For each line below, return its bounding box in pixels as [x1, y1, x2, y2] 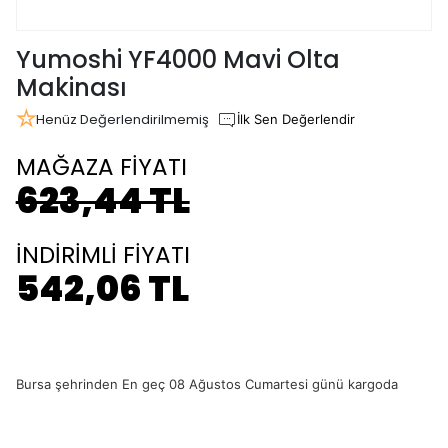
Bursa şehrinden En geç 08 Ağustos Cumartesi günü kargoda [15, 376, 398, 392]
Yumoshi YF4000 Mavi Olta [15, 43, 340, 76]
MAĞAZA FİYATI [15, 151, 187, 183]
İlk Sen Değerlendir [236, 111, 355, 127]
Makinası [15, 71, 127, 104]
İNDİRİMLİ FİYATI [15, 239, 190, 271]
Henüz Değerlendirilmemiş [35, 110, 209, 129]
